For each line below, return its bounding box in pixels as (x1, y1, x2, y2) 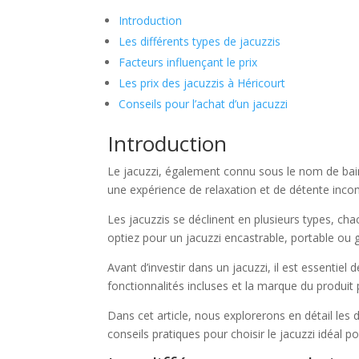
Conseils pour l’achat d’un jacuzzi (119, 96, 288, 112)
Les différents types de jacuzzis (119, 34, 281, 50)
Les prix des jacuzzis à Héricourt (119, 75, 286, 91)
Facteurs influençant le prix (119, 54, 258, 71)
